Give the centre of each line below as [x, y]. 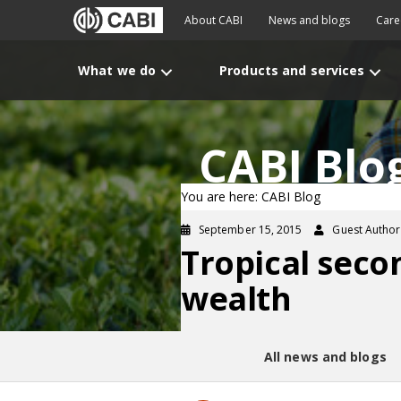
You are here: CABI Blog [251, 196]
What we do [117, 70]
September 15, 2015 [251, 230]
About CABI [213, 20]
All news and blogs [325, 357]
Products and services [292, 70]
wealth [236, 299]
